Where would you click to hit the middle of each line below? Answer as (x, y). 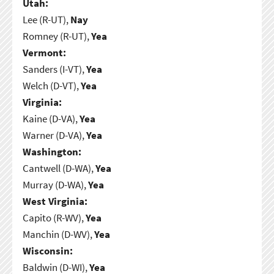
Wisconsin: (47, 250)
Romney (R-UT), (57, 36)
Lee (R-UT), (46, 19)
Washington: (52, 151)
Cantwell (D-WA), (59, 168)
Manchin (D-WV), (58, 234)
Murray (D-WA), (55, 184)
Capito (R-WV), (54, 217)
